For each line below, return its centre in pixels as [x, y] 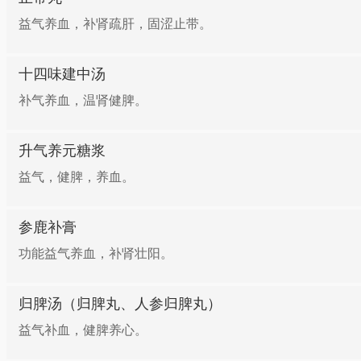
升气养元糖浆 [62, 151]
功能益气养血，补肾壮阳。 [96, 253]
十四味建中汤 [62, 74]
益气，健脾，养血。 [77, 177]
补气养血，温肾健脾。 [83, 100]
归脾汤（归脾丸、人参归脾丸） [120, 304]
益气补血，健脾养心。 [83, 330]
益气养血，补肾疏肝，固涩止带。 [115, 24]
